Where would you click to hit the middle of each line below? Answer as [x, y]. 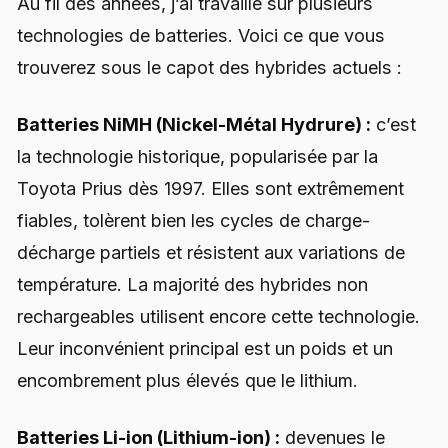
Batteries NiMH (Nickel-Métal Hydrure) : [194, 125]
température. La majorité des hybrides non [192, 285]
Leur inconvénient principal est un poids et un [205, 349]
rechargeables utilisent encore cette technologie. [218, 317]
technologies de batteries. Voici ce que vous [201, 35]
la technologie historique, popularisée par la [197, 157]
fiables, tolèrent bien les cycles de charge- [193, 221]
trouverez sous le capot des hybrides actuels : [209, 67]
